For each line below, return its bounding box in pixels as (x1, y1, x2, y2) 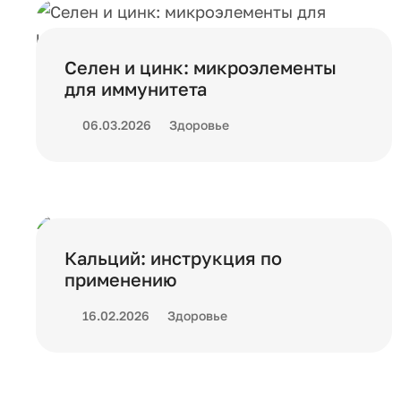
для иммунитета (64, 78, 207, 99)
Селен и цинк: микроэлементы (64, 56, 337, 78)
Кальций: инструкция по (64, 247, 282, 269)
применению (64, 269, 177, 290)
